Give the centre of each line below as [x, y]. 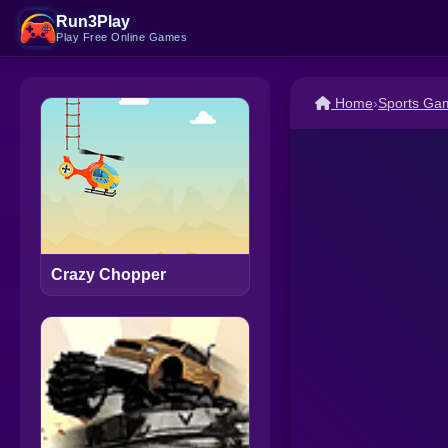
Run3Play [93, 21]
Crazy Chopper [108, 275]
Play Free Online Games [121, 37]
